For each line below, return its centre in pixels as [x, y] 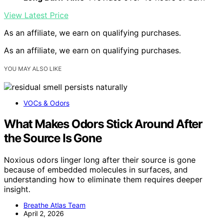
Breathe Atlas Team [55, 205]
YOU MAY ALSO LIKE [33, 68]
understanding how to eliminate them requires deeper [103, 179]
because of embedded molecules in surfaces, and [96, 169]
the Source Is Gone [53, 138]
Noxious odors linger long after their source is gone [100, 160]
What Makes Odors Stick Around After [103, 124]
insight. [17, 189]
